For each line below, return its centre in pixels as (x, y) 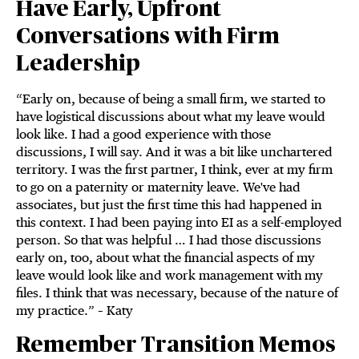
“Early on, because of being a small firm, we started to (171, 99)
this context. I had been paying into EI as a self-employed (179, 223)
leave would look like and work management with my (169, 276)
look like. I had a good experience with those (143, 135)
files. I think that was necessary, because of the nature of (177, 293)
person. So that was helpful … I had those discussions (169, 240)
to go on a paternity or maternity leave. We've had (158, 188)
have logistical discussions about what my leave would (171, 117)
